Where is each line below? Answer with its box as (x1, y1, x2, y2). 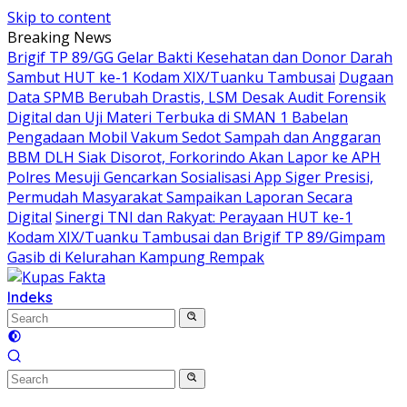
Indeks (7, 288, 53, 306)
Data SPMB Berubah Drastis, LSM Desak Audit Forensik (7, 87, 386, 107)
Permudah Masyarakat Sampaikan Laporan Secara (7, 187, 352, 207)
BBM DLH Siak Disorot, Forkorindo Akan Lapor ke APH (7, 147, 381, 167)
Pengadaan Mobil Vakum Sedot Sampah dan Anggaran (7, 127, 381, 147)
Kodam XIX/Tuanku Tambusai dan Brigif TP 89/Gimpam (7, 227, 385, 247)
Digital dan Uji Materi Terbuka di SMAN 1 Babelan (7, 107, 348, 127)
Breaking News (7, 27, 112, 47)
